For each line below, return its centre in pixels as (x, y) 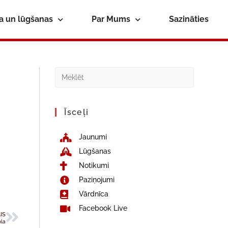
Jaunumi (93, 137)
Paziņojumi (96, 180)
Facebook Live (103, 208)
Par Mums (111, 19)
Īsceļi (77, 112)
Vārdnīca (93, 194)
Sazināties (189, 19)
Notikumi (94, 165)
